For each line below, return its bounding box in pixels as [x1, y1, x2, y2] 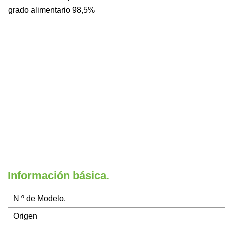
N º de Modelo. [13, 194, 66, 203]
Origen [13, 212, 37, 221]
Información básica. [8, 169, 109, 182]
